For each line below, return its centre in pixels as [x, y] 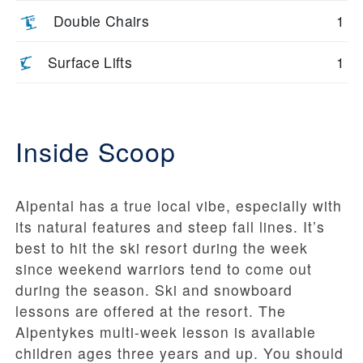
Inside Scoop [96, 150]
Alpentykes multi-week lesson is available [166, 331]
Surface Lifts [90, 62]
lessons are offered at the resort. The [151, 310]
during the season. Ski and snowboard [154, 289]
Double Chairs [101, 20]
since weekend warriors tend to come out [164, 268]
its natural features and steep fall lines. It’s [170, 226]
